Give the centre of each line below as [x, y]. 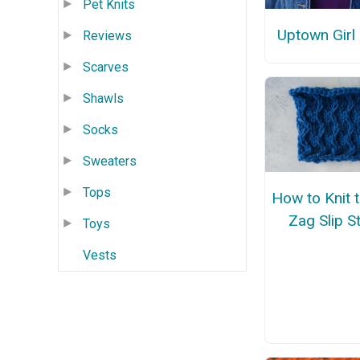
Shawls [103, 98]
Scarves [106, 67]
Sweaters [110, 161]
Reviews [107, 35]
